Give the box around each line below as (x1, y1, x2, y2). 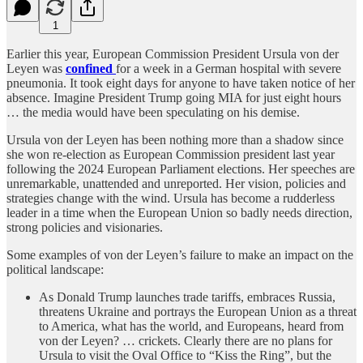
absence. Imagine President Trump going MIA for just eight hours (6, 90, 341, 105)
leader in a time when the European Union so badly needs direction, (6, 205, 352, 220)
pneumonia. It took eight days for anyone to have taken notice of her (6, 75, 355, 90)
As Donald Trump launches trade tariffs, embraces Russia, (39, 289, 335, 304)
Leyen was (6, 61, 66, 75)
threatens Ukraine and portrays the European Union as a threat (39, 304, 357, 318)
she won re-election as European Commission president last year (6, 147, 335, 161)
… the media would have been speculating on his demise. (6, 105, 300, 119)
